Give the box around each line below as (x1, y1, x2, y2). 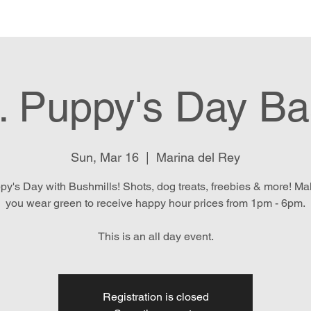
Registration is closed (102, 290, 209, 303)
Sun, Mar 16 (71, 150, 139, 165)
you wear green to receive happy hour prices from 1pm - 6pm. (6, 196, 305, 210)
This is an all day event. (97, 230, 214, 243)
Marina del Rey (156, 150, 240, 165)
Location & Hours (155, 11, 241, 24)
